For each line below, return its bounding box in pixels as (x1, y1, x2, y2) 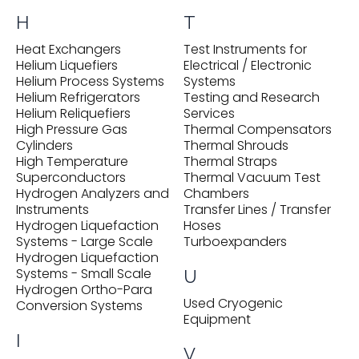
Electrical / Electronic (184, 56, 312, 75)
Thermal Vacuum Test (184, 168, 321, 187)
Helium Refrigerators (16, 88, 140, 107)
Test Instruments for (184, 40, 307, 58)
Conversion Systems (16, 296, 143, 315)
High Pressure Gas (16, 120, 127, 139)
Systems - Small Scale (16, 264, 151, 283)
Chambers (184, 184, 249, 203)
